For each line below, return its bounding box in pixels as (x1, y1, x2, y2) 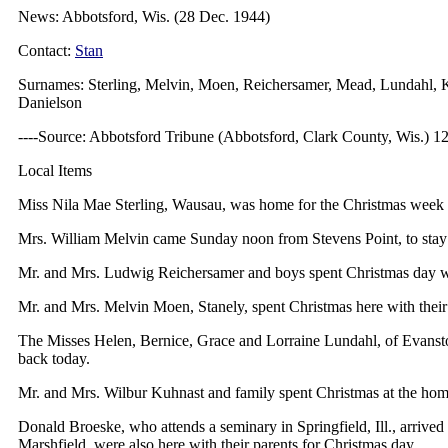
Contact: (18, 42, 75, 59)
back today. (18, 350, 90, 367)
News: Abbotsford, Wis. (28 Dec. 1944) (18, 8, 270, 25)
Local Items (18, 162, 92, 179)
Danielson (18, 94, 82, 111)
